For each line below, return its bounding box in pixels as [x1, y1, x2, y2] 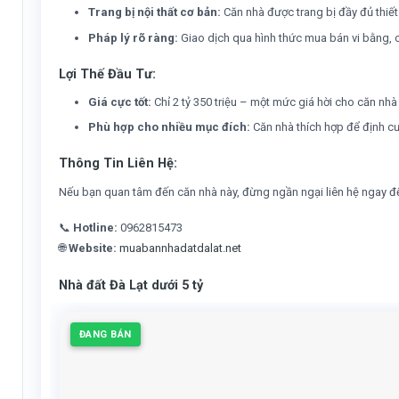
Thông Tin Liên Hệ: [59, 155, 178, 172]
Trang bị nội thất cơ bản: [88, 4, 222, 19]
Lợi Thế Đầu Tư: [59, 65, 157, 82]
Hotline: [73, 220, 118, 234]
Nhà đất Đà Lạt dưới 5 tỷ [59, 276, 204, 293]
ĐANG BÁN [78, 329, 132, 341]
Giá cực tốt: [88, 94, 152, 109]
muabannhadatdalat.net [119, 240, 242, 255]
